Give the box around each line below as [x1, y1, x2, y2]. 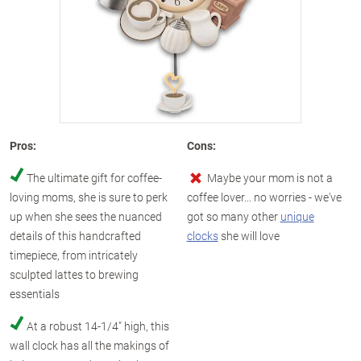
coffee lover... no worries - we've [186, 189, 342, 205]
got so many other [186, 209, 280, 224]
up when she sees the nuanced [10, 209, 162, 224]
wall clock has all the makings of [10, 338, 169, 353]
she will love [218, 228, 280, 243]
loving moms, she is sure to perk [10, 189, 168, 205]
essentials [10, 286, 60, 301]
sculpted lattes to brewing [10, 267, 139, 282]
